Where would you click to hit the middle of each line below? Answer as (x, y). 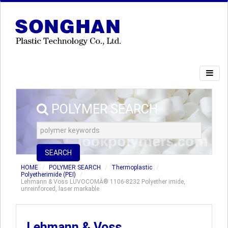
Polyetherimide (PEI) (48, 175)
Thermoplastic (132, 167)
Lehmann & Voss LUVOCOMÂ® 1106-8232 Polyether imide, (103, 182)
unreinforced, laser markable (60, 189)
